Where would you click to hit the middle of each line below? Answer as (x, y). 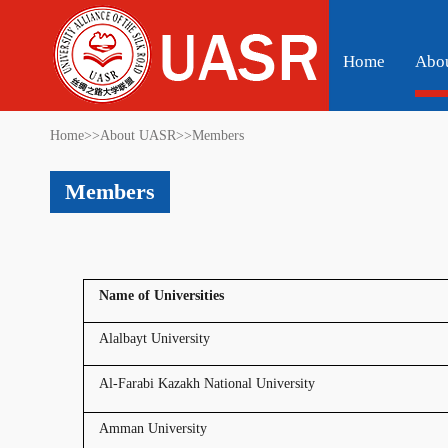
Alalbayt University (154, 338)
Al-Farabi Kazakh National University (207, 383)
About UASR (138, 135)
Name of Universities (161, 295)
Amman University (153, 428)
